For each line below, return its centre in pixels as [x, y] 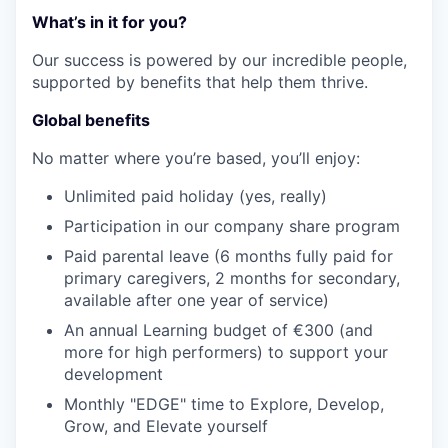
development [113, 374]
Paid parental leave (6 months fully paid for [228, 256]
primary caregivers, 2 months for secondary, [232, 278]
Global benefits [91, 120]
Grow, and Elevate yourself [166, 426]
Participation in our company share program [232, 226]
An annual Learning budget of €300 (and [218, 330]
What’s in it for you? [109, 22]
